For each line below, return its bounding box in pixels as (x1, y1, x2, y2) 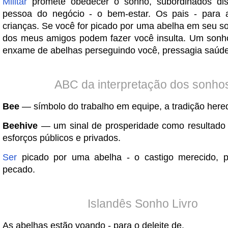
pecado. (3, 164, 35, 175)
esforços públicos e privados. (3, 133, 121, 143)
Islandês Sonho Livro (87, 197, 198, 210)
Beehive (3, 121, 38, 131)
